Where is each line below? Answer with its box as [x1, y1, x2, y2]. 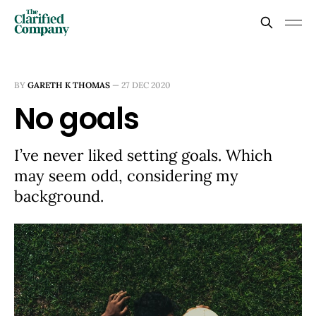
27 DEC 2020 [121, 80, 171, 90]
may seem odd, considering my [14, 166, 238, 186]
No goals [14, 98, 140, 140]
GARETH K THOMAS [28, 80, 110, 90]
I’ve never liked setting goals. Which [14, 145, 272, 165]
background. [14, 186, 104, 206]
